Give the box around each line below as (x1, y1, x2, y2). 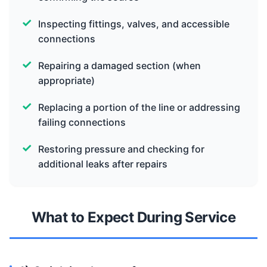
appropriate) (38, 74, 95, 86)
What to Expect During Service (31, 208, 236, 226)
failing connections (38, 116, 126, 128)
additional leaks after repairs (38, 157, 167, 170)
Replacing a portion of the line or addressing (38, 101, 240, 113)
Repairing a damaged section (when (38, 59, 201, 72)
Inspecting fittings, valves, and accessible (38, 17, 229, 30)
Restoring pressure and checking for (38, 142, 204, 155)
